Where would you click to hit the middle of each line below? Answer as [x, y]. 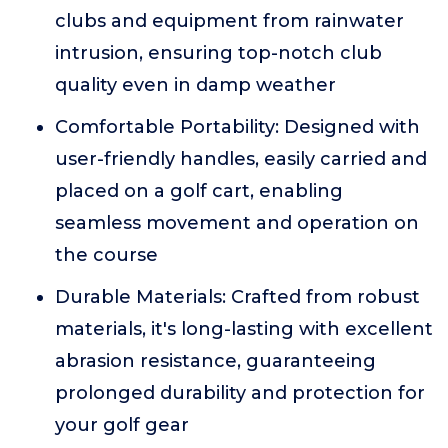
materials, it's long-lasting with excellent [244, 329]
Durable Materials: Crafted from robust [237, 297]
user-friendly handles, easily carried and [241, 159]
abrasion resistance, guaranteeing [215, 361]
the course [106, 255]
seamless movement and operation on [237, 223]
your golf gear [122, 425]
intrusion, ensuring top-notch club [218, 53]
